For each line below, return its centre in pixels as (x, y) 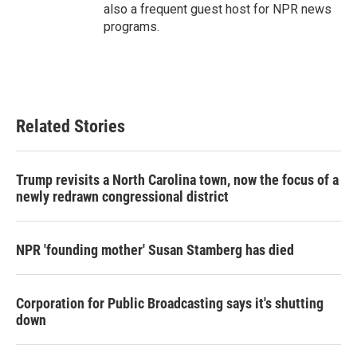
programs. (131, 27)
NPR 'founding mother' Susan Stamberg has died (155, 250)
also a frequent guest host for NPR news (218, 9)
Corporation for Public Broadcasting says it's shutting (170, 303)
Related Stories (71, 126)
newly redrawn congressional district (122, 196)
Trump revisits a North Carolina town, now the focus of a (177, 180)
